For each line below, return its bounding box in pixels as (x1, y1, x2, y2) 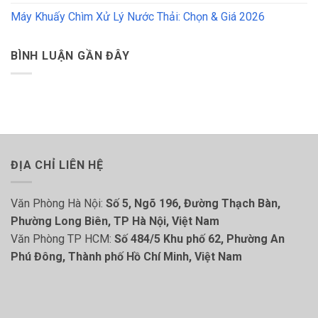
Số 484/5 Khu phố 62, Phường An (114, 232, 285, 246)
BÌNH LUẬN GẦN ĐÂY (11, 49, 130, 62)
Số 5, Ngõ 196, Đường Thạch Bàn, (106, 197, 280, 211)
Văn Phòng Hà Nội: (11, 197, 106, 211)
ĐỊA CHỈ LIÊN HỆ (11, 158, 104, 172)
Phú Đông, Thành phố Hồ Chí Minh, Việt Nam (11, 250, 242, 264)
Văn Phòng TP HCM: (11, 232, 114, 246)
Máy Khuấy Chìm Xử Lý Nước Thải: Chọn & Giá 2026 (11, 10, 265, 23)
